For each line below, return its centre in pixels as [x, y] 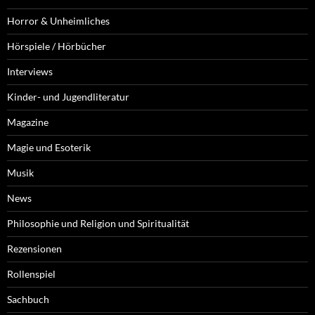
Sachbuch [28, 300]
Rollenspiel [31, 274]
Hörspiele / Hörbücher [57, 46]
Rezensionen [34, 249]
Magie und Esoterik [49, 148]
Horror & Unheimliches [58, 21]
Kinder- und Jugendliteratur [68, 97]
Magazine [28, 122]
